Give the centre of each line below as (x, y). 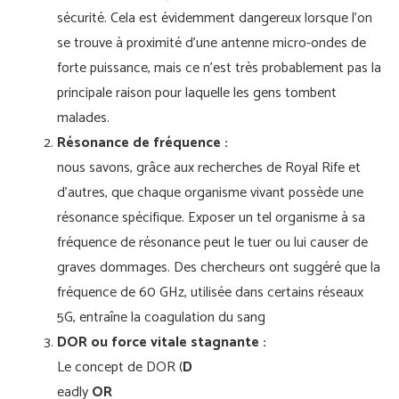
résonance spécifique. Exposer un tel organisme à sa (211, 218)
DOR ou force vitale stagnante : (162, 342)
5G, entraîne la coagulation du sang (165, 318)
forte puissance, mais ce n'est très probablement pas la (219, 68)
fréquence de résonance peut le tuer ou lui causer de (212, 243)
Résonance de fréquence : (142, 143)
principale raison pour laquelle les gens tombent (197, 93)
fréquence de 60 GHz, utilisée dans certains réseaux (210, 293)
